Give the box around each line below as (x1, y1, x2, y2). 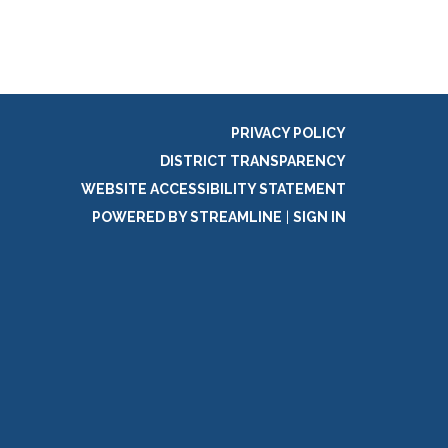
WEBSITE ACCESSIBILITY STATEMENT (81, 181, 346, 197)
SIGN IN (293, 209, 346, 225)
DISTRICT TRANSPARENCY (160, 153, 346, 169)
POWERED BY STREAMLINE (92, 209, 282, 225)
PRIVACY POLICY (231, 125, 346, 141)
